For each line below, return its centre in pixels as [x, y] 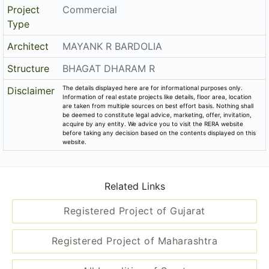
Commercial [90, 9]
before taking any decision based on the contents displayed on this [159, 132]
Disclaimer [31, 90]
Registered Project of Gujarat [134, 210]
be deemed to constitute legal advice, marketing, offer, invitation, [157, 114]
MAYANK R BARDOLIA [113, 46]
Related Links [134, 186]
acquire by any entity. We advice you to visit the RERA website [153, 123]
